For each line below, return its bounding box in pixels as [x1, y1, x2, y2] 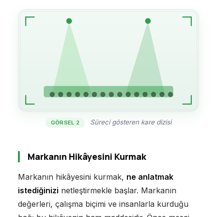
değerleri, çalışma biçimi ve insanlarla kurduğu [17, 199, 188, 209]
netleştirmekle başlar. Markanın [58, 185, 176, 195]
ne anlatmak [126, 171, 173, 182]
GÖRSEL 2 [50, 119, 80, 126]
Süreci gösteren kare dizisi [88, 118, 172, 126]
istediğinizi [17, 185, 59, 195]
